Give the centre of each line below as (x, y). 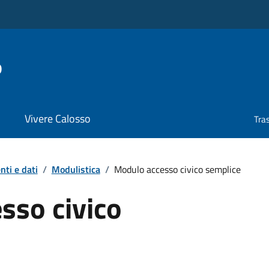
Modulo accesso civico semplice (177, 169)
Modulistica (76, 169)
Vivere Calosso (57, 119)
